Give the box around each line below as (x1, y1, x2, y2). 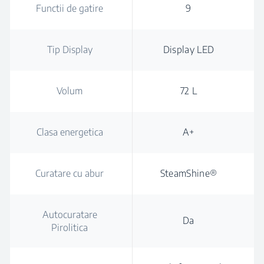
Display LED (163, 44, 214, 55)
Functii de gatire (36, 2, 103, 14)
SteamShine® (160, 167, 217, 179)
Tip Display (47, 44, 93, 55)
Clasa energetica (36, 126, 103, 138)
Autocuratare (42, 209, 97, 220)
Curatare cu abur (35, 167, 104, 179)
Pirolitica (51, 222, 88, 233)
